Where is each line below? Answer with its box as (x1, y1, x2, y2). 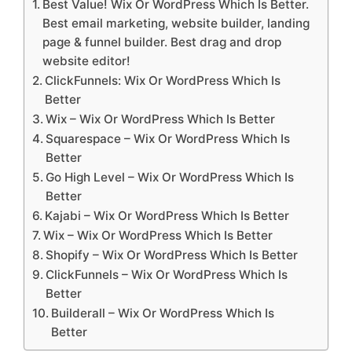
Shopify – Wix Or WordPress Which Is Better (46, 247, 299, 262)
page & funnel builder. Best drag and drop (42, 34, 282, 49)
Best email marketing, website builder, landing (42, 15, 310, 31)
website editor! (42, 53, 131, 68)
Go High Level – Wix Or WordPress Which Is (46, 169, 295, 185)
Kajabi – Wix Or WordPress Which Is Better (45, 207, 290, 223)
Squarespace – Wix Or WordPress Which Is (46, 130, 291, 146)
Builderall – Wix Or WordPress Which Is (51, 305, 275, 321)
